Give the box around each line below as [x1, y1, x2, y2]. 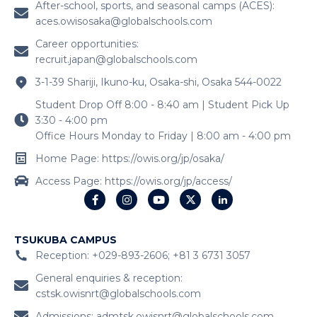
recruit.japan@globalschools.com [35, 53, 197, 67]
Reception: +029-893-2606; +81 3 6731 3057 [35, 248, 250, 262]
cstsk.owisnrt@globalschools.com [35, 287, 201, 300]
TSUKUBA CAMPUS [14, 233, 117, 246]
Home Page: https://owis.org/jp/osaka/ [35, 152, 224, 166]
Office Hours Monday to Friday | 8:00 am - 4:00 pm [35, 129, 291, 143]
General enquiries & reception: [35, 271, 183, 284]
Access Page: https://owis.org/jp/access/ [35, 175, 232, 188]
